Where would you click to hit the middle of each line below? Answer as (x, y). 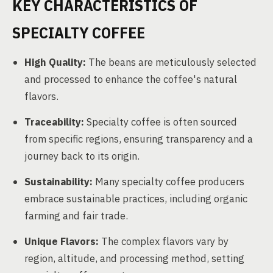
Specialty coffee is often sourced (161, 122)
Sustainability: (58, 182)
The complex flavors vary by (164, 241)
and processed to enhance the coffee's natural (131, 79)
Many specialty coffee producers (168, 182)
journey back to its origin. (82, 156)
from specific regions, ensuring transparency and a (139, 139)
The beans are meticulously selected (171, 62)
